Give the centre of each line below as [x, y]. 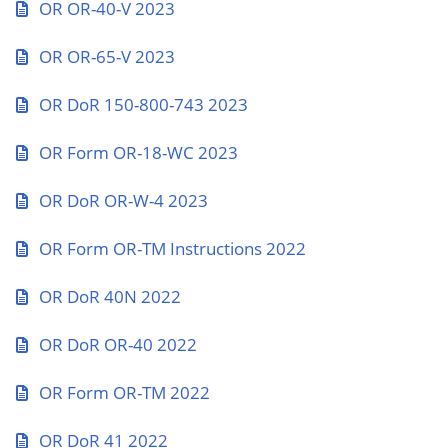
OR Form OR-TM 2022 [124, 392]
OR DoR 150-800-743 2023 [143, 104]
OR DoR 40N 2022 [110, 296]
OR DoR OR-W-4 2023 [123, 200]
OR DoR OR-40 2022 [118, 344]
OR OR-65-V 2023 [107, 56]
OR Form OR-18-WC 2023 [138, 152]
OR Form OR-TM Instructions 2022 [172, 248]
